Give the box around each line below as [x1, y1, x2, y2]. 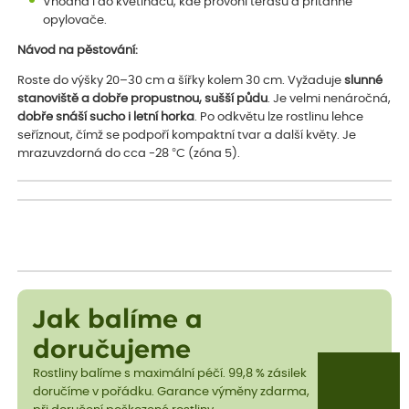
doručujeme [32, 338, 191, 363]
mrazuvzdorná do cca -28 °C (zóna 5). [17, 147, 241, 160]
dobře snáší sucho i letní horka [17, 110, 195, 123]
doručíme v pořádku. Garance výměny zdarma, [32, 386, 309, 399]
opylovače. [43, 14, 108, 26]
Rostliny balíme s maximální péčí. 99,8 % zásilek [32, 368, 307, 381]
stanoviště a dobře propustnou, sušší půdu [17, 92, 268, 105]
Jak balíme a [32, 308, 203, 333]
